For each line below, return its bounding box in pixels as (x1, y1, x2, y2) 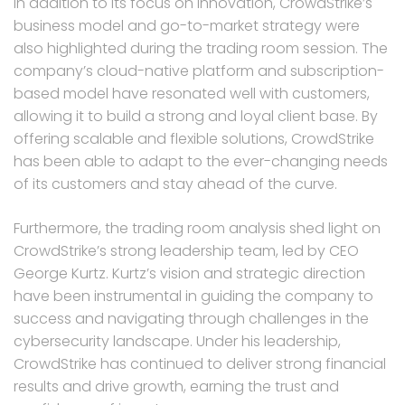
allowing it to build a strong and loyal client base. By (14, 105, 378, 127)
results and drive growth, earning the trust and (14, 375, 339, 397)
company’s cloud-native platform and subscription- (14, 60, 384, 81)
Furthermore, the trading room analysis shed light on (14, 217, 381, 239)
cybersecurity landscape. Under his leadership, (14, 330, 341, 352)
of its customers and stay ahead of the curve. (14, 173, 337, 194)
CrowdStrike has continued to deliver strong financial (14, 353, 386, 374)
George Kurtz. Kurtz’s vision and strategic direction (14, 262, 365, 284)
